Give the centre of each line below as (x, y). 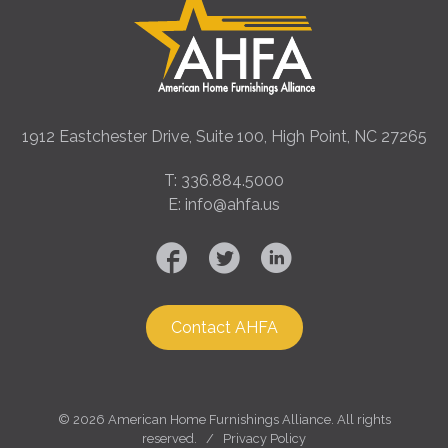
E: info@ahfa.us (224, 205)
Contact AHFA (224, 328)
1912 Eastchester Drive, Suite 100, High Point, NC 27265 (224, 137)
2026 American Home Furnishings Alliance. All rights (231, 420)
